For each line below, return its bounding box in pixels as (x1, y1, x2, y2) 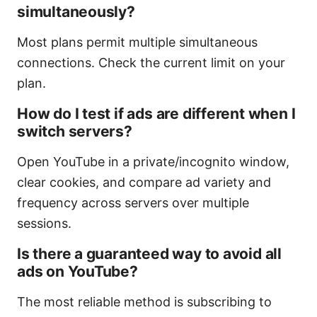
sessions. (17, 216, 71, 231)
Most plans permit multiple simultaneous (17, 35, 258, 50)
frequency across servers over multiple (17, 195, 249, 211)
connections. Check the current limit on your (17, 55, 285, 71)
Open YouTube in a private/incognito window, (17, 154, 289, 170)
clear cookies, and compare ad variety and (17, 175, 271, 190)
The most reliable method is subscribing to (17, 294, 272, 310)
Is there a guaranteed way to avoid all (17, 245, 282, 263)
